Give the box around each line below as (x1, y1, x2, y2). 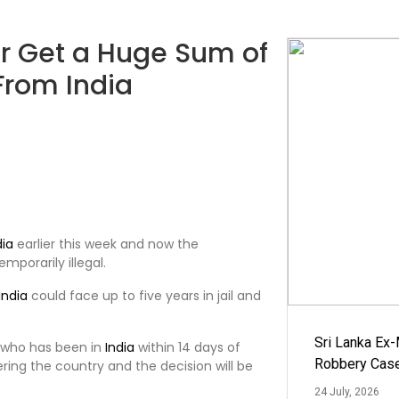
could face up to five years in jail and (28, 286, 261, 305)
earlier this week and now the (13, 234, 199, 253)
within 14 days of (134, 338, 240, 356)
